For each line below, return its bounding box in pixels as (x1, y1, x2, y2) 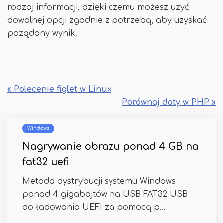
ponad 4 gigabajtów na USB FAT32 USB (22, 190, 188, 199)
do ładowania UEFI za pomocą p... (22, 203, 166, 212)
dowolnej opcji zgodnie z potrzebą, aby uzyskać (7, 16, 207, 25)
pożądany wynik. (7, 29, 77, 38)
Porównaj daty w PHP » (122, 98, 216, 107)
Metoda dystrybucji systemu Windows (22, 177, 176, 186)
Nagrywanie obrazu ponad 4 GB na (22, 141, 199, 152)
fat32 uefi (22, 157, 69, 167)
